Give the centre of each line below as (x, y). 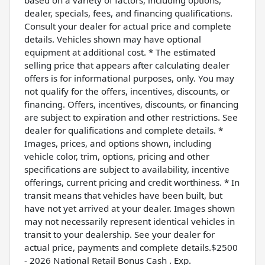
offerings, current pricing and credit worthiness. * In (132, 182)
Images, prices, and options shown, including (118, 143)
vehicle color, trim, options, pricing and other (117, 156)
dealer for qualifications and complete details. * (124, 130)
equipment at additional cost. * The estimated (120, 52)
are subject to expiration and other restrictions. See (131, 117)
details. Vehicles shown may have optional (113, 39)
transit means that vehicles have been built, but (123, 195)
